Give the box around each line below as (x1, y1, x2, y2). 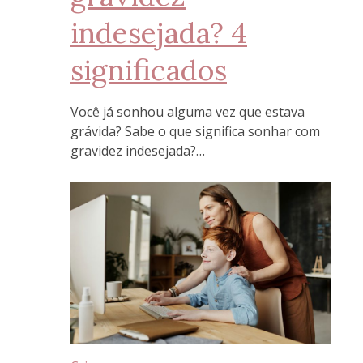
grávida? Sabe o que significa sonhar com (70, 122, 320, 141)
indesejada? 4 (70, 13, 247, 51)
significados (70, 50, 227, 88)
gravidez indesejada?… (70, 142, 205, 160)
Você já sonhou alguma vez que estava (70, 103, 305, 122)
